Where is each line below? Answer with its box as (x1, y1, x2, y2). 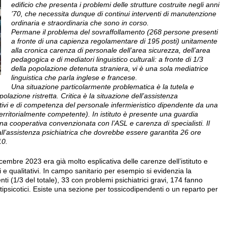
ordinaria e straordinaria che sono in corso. (11, 19, 149, 27)
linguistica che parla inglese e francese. (11, 73, 137, 82)
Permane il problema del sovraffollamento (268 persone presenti (11, 28, 218, 36)
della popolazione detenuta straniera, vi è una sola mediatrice (11, 64, 208, 72)
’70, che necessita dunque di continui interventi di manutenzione (11, 10, 216, 18)
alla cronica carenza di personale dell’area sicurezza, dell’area (11, 46, 210, 54)
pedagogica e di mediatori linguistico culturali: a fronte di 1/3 (11, 55, 203, 63)
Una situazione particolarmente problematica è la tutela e (11, 83, 194, 91)
